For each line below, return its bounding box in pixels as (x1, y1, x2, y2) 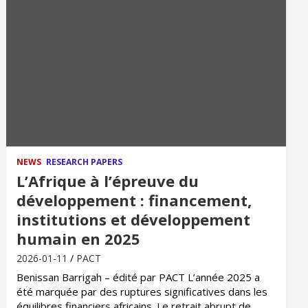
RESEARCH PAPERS (46, 156, 123, 168)
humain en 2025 (16, 228, 141, 249)
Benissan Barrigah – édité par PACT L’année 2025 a (16, 270, 261, 284)
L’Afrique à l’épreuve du (16, 170, 199, 191)
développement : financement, (16, 190, 252, 210)
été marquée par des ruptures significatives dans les (16, 285, 268, 298)
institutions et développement (16, 209, 251, 230)
